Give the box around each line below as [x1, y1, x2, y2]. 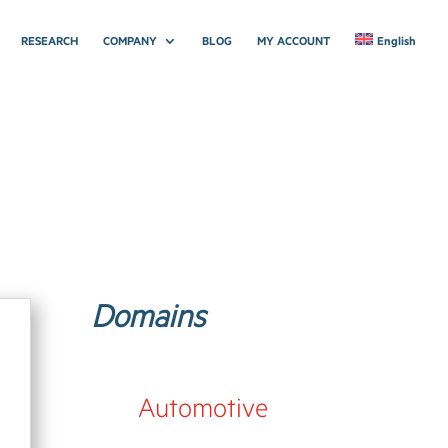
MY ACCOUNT [257, 33, 331, 48]
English [377, 33, 416, 48]
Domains [90, 293, 205, 336]
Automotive [138, 389, 269, 425]
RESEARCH [21, 33, 79, 48]
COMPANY [103, 33, 158, 48]
